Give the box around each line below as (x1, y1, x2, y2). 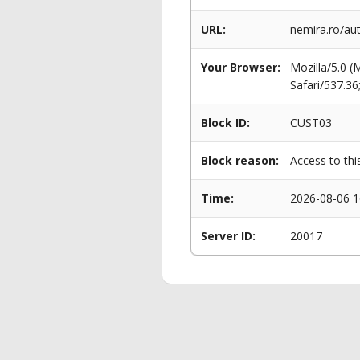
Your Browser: (201, 59, 280, 75)
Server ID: (201, 228, 256, 243)
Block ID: (201, 115, 250, 130)
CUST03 (290, 115, 332, 130)
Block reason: (201, 153, 279, 168)
